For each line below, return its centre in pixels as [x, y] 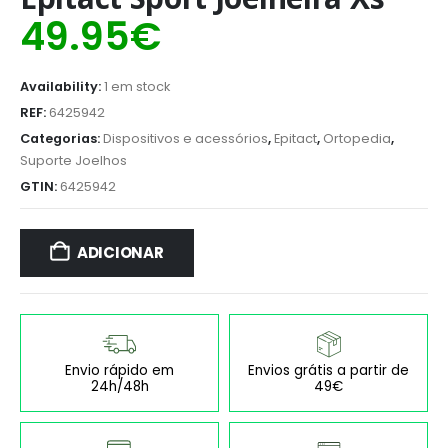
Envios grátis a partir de [328, 370]
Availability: [62, 87]
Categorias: [61, 139]
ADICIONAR [120, 253]
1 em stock [137, 87]
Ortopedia [357, 139]
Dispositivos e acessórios [185, 139]
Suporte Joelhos [73, 161]
